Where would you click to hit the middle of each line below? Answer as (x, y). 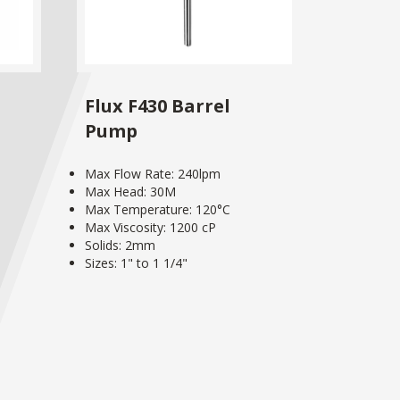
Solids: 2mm (120, 245)
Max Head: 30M (130, 191)
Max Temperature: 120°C (158, 209)
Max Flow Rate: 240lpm (153, 173)
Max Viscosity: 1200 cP (150, 227)
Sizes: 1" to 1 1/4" (136, 262)
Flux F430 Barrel (158, 105)
